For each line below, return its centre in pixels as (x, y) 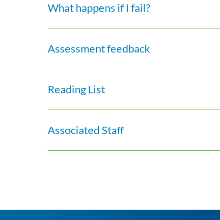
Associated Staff (86, 130)
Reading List (77, 89)
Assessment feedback (99, 48)
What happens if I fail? (99, 8)
